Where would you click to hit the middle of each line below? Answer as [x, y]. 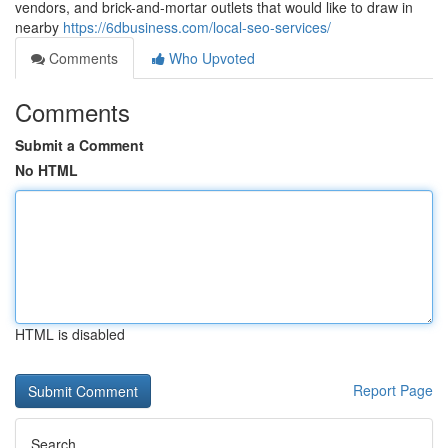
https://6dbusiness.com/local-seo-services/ [197, 27]
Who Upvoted [210, 58]
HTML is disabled [70, 334]
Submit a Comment [79, 145]
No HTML [46, 170]
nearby [39, 27]
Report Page [393, 390]
